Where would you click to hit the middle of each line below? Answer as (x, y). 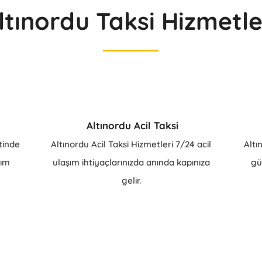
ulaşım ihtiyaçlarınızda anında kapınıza (131, 162)
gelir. (131, 180)
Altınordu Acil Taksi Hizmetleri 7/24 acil (131, 144)
